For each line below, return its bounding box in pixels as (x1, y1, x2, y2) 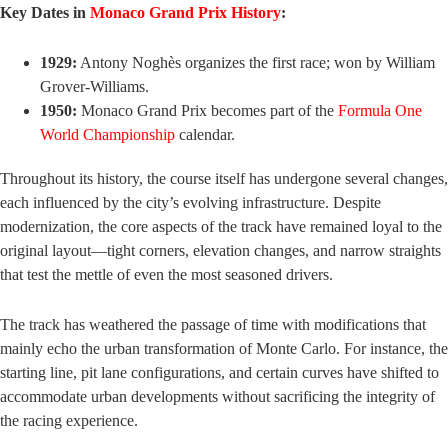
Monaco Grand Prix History (90, 4, 281, 22)
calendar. (175, 126, 235, 144)
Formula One (338, 102, 422, 120)
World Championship (40, 126, 175, 144)
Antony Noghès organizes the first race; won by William (77, 54, 435, 72)
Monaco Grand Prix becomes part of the (77, 102, 338, 120)
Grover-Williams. (40, 78, 149, 96)
